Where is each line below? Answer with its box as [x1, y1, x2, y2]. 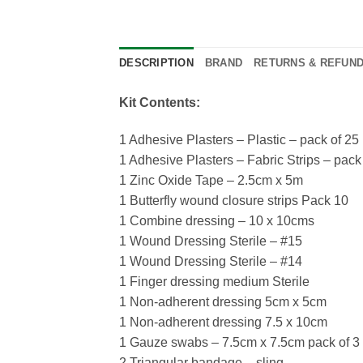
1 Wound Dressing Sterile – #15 [119, 233, 302, 248]
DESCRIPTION [119, 57, 194, 70]
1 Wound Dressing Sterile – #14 [119, 254, 302, 268]
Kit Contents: [119, 96, 200, 110]
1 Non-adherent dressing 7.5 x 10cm [119, 314, 327, 329]
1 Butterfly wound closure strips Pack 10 [119, 193, 348, 207]
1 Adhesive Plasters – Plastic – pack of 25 [119, 132, 359, 147]
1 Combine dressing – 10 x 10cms [119, 213, 314, 228]
